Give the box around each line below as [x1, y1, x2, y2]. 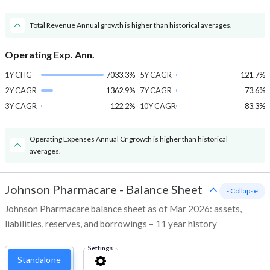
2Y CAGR [5, 86, 37, 96]
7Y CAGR [139, 86, 172, 96]
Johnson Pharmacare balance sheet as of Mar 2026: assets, [5, 203, 242, 215]
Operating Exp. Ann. [5, 49, 95, 61]
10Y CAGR [139, 101, 176, 111]
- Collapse [227, 186, 258, 196]
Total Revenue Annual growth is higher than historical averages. [30, 20, 232, 30]
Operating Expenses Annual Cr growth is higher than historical [30, 134, 228, 144]
